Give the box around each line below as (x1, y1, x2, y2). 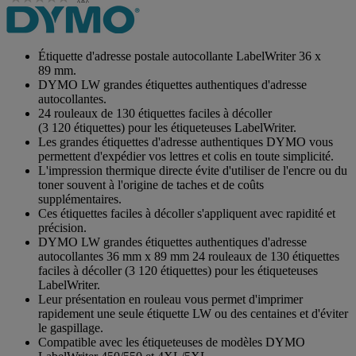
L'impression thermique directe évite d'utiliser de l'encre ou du (38, 163, 347, 177)
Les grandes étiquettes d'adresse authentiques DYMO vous (38, 134, 333, 149)
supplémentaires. (38, 192, 122, 206)
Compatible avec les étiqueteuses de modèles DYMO (38, 335, 305, 349)
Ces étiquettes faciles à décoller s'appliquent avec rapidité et (38, 206, 335, 220)
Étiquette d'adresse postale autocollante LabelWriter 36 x (38, 48, 321, 63)
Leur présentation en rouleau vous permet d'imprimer (38, 292, 303, 306)
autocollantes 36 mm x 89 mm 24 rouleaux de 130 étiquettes (38, 249, 339, 263)
